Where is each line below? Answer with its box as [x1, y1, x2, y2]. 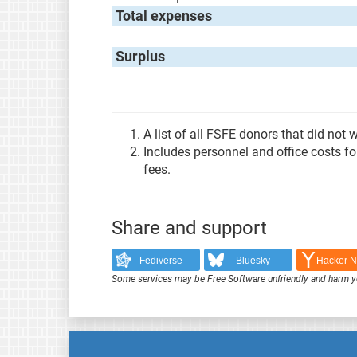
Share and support [111, 217, 267, 240]
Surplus [116, 48, 166, 65]
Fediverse [139, 254, 182, 266]
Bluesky [236, 254, 271, 266]
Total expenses [116, 7, 213, 24]
